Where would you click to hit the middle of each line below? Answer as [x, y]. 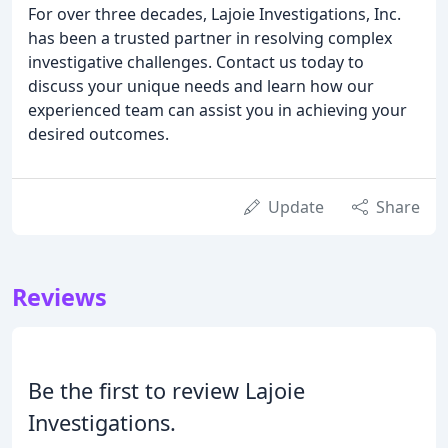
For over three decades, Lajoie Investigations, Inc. [214, 13]
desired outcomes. [98, 133]
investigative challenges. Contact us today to [196, 61]
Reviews [59, 296]
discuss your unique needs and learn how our [201, 85]
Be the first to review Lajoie [166, 390]
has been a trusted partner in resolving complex [210, 37]
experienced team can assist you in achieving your [217, 109]
